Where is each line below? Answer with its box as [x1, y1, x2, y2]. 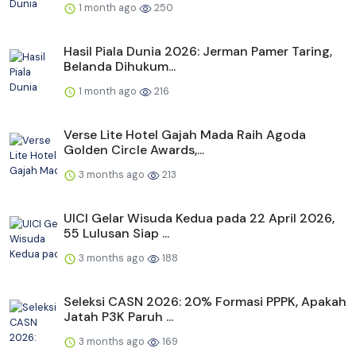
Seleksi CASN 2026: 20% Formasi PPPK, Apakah [64, 293, 346, 311]
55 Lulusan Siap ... [64, 225, 169, 242]
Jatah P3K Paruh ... [64, 308, 173, 326]
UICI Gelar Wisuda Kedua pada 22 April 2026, [64, 210, 335, 227]
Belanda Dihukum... [64, 58, 176, 75]
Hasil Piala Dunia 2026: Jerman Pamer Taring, [64, 43, 332, 60]
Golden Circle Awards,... [64, 141, 204, 159]
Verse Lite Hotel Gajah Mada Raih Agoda [64, 126, 306, 144]
